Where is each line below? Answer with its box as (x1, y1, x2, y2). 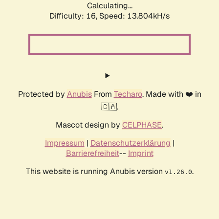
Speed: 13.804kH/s (99, 11, 170, 22)
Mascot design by (56, 120, 122, 131)
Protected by (18, 89, 67, 100)
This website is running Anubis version (25, 166, 165, 177)
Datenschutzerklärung (90, 138, 171, 149)
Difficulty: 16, (49, 11, 99, 22)
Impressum (44, 138, 85, 149)
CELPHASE (122, 120, 162, 131)
